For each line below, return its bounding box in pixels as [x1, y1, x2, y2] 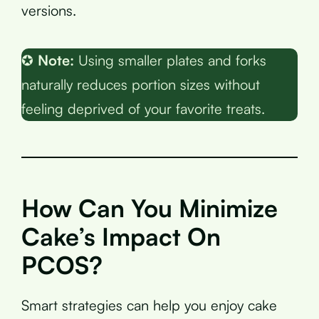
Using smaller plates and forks [74, 51, 266, 69]
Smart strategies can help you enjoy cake [21, 296, 277, 314]
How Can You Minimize [21, 192, 278, 223]
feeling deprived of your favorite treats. [21, 99, 265, 117]
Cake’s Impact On [21, 221, 221, 251]
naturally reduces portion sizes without [21, 75, 260, 93]
